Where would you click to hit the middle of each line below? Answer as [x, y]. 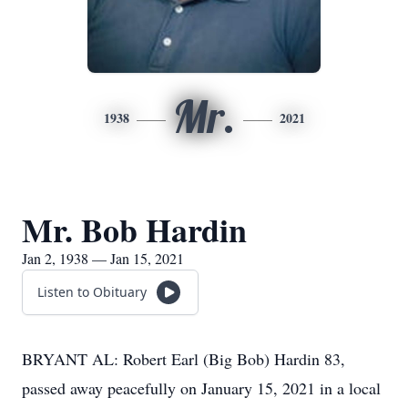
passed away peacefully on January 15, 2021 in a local [201, 388]
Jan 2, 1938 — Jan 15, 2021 [103, 258]
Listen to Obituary [92, 292]
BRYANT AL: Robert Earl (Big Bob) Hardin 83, [184, 359]
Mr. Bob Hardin [134, 229]
